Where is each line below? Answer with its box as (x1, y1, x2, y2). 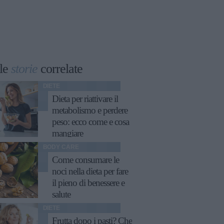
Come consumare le (51, 155, 119, 165)
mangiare (51, 128, 83, 138)
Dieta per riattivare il (51, 94, 118, 104)
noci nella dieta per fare (51, 166, 128, 176)
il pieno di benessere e (51, 178, 124, 188)
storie (11, 61, 37, 76)
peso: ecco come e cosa (51, 117, 129, 127)
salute (51, 189, 70, 199)
